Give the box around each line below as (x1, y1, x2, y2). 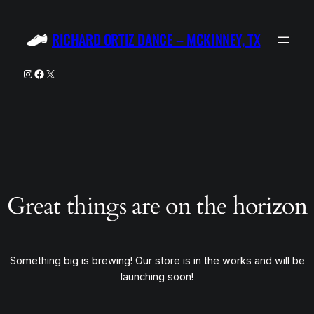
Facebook (33, 66, 80, 80)
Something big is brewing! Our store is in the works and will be (9, 254, 305, 268)
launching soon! (121, 271, 193, 284)
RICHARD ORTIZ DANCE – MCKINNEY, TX (52, 29, 261, 50)
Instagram (22, 66, 71, 80)
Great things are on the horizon (6, 191, 308, 223)
